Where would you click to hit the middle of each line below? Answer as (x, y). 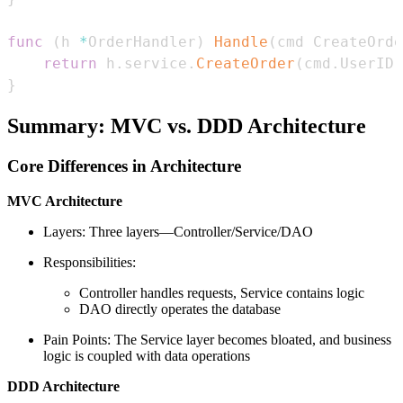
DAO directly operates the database (180, 309)
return (70, 64)
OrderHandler (142, 42)
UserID (367, 64)
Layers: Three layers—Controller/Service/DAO (178, 231)
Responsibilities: (90, 262)
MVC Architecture (65, 201)
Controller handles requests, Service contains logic (222, 292)
